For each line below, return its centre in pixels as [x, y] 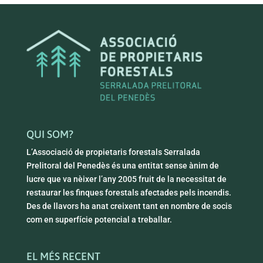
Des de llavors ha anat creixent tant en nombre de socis [129, 206]
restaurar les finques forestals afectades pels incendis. [129, 193]
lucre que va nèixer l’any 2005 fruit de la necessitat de [126, 179]
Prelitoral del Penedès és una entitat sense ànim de [122, 166]
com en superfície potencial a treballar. [99, 220]
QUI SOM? [50, 134]
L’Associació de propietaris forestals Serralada [113, 152]
